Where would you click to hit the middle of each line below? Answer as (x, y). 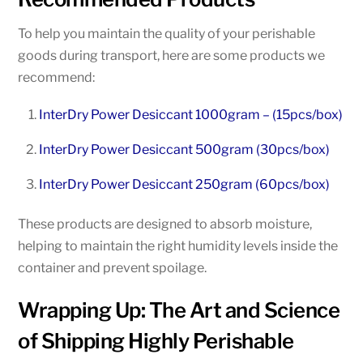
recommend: (57, 77)
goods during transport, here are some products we (172, 55)
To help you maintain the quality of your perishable (167, 33)
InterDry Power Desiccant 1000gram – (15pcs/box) (191, 114)
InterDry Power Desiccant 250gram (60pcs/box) (184, 184)
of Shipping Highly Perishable (156, 341)
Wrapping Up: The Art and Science (179, 310)
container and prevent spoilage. (113, 268)
